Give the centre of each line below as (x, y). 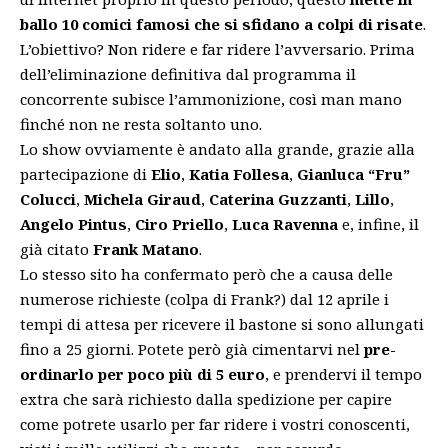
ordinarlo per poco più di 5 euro (142, 373)
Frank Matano (146, 248)
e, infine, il (378, 223)
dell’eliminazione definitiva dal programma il (188, 73)
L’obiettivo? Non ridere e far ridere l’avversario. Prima (217, 48)
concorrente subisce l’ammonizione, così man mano (211, 98)
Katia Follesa (239, 173)
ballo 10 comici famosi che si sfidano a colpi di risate (221, 23)
